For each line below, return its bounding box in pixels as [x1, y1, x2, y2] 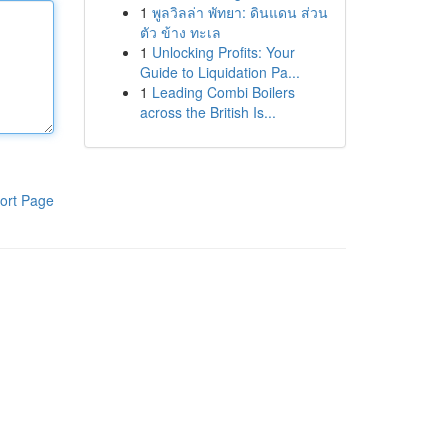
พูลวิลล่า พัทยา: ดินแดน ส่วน [151, 2, 328, 22]
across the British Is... [139, 102, 276, 122]
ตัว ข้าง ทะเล [139, 22, 221, 42]
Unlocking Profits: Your [151, 42, 295, 62]
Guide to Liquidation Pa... [139, 62, 300, 82]
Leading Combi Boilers [151, 82, 295, 102]
